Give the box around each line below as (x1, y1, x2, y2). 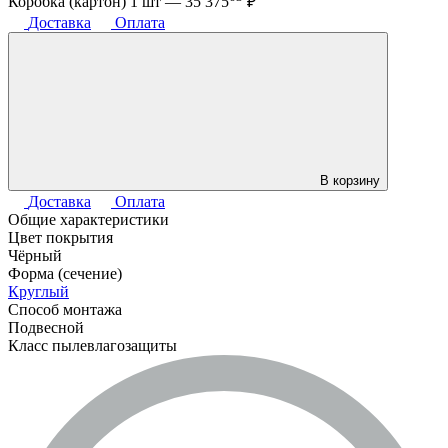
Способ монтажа (8, 301, 122, 319)
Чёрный (8, 247, 62, 265)
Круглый (8, 283, 69, 301)
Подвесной (8, 319, 84, 337)
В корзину (320, 173, 380, 189)
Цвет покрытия (8, 229, 113, 247)
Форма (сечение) (8, 265, 122, 283)
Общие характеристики (8, 211, 169, 229)
